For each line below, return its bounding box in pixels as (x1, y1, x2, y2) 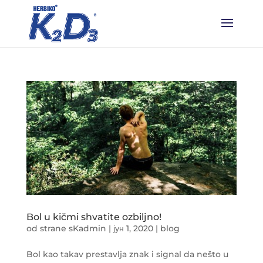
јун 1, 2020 (113, 223, 153, 234)
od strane (26, 223, 69, 234)
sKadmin (68, 223, 106, 234)
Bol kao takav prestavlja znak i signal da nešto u (26, 249, 228, 260)
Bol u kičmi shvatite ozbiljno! (26, 211, 161, 223)
